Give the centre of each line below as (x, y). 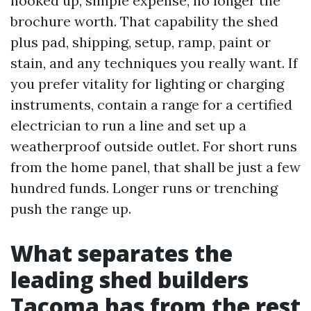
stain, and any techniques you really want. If (154, 62)
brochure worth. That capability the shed (144, 21)
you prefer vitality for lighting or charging (147, 83)
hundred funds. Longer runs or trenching (144, 187)
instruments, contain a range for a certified (151, 104)
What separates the (121, 253)
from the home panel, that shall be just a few (155, 167)
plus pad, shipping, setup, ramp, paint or (141, 42)
